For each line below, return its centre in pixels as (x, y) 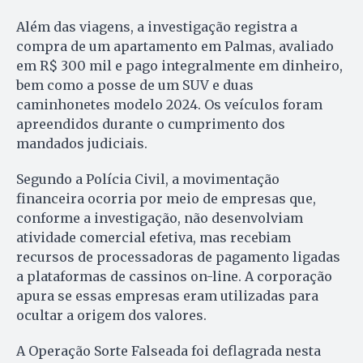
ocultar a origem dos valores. (111, 315)
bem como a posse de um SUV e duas (135, 85)
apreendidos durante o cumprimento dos (151, 124)
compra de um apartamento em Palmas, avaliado (175, 46)
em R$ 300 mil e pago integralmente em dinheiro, (179, 65)
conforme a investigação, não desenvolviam (160, 218)
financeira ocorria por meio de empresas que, (166, 198)
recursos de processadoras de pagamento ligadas (178, 256)
